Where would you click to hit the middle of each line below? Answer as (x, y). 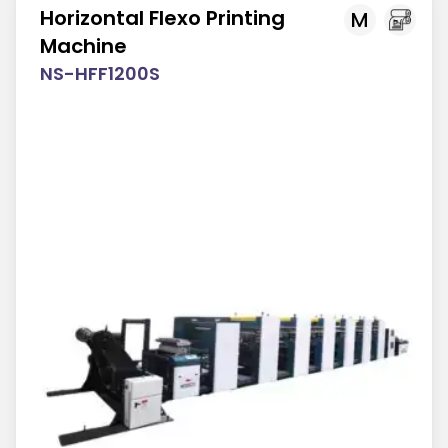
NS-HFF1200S (100, 73)
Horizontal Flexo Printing (162, 17)
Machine (83, 45)
